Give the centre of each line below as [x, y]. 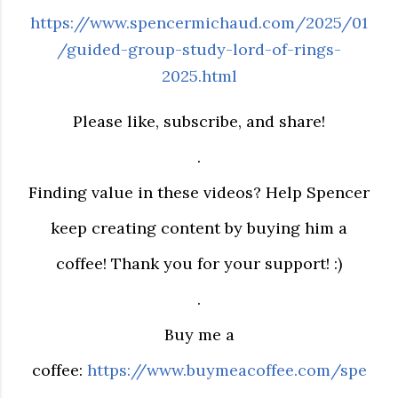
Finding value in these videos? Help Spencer [199, 192]
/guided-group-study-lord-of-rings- [199, 49]
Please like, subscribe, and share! [199, 121]
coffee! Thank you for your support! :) [199, 263]
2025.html [199, 76]
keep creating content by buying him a [199, 228]
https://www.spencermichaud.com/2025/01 [199, 23]
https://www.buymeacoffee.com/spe [227, 370]
